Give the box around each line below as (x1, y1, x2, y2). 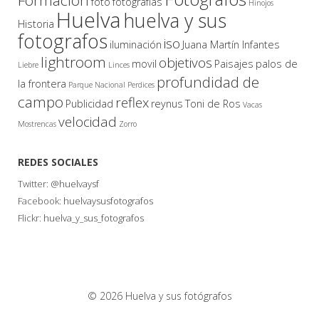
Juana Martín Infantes (182, 37, 280, 51)
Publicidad (66, 96, 113, 110)
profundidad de (157, 71, 259, 92)
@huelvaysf (51, 177, 99, 190)
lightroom (41, 51, 106, 72)
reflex (115, 93, 149, 112)
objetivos (159, 53, 212, 72)
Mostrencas (18, 118, 56, 129)
